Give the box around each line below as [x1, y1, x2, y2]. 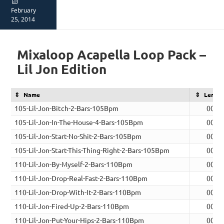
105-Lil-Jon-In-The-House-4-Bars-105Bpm [14, 117, 143, 127]
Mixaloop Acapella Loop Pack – [17, 46, 206, 63]
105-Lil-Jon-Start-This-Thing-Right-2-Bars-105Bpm [14, 145, 170, 155]
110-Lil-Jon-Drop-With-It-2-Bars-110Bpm [14, 187, 141, 197]
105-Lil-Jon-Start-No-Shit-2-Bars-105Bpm [14, 131, 142, 141]
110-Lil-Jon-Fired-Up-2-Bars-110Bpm [14, 201, 129, 211]
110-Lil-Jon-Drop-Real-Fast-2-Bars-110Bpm [14, 173, 148, 183]
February [11, 5, 36, 14]
